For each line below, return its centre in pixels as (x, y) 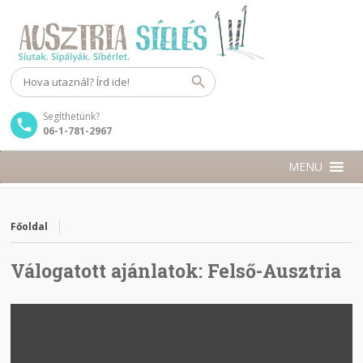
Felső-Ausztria (275, 271)
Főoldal (30, 226)
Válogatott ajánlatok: (109, 271)
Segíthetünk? (72, 116)
